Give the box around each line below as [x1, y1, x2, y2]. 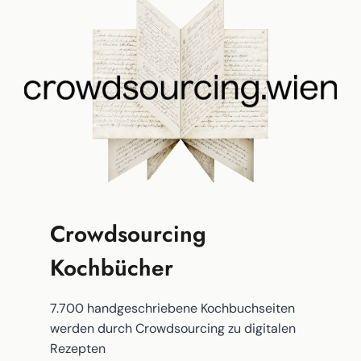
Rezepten [50, 340, 106, 358]
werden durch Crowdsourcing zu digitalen [50, 320, 297, 338]
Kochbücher [50, 251, 174, 285]
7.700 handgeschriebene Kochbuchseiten [50, 300, 296, 317]
